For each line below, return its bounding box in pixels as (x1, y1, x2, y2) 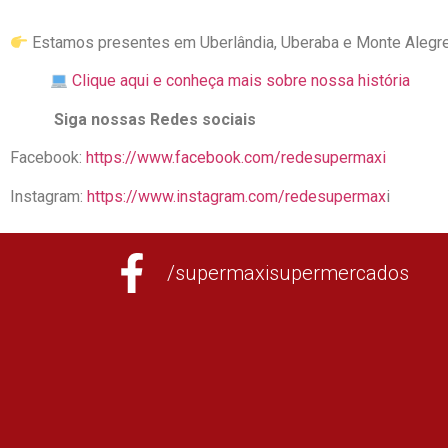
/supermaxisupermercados (167, 261, 409, 286)
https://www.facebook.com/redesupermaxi (86, 148, 386, 168)
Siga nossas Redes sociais (10, 109, 256, 129)
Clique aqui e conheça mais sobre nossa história (72, 71, 411, 91)
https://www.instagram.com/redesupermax (83, 186, 386, 206)
